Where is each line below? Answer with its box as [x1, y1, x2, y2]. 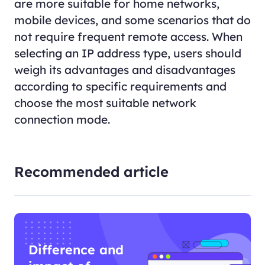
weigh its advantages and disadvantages [14, 62, 235, 77]
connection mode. [14, 112, 110, 127]
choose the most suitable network [14, 95, 196, 110]
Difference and [28, 241, 124, 257]
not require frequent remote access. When [14, 29, 243, 44]
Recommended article [14, 163, 169, 181]
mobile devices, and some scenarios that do [14, 12, 251, 27]
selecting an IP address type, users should [14, 46, 241, 60]
